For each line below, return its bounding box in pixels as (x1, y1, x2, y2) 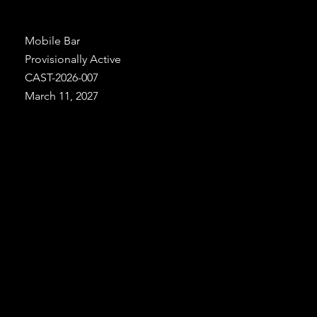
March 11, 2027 (25, 89, 98, 103)
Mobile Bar (25, 34, 80, 47)
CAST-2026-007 (25, 71, 98, 84)
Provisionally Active (25, 52, 121, 66)
